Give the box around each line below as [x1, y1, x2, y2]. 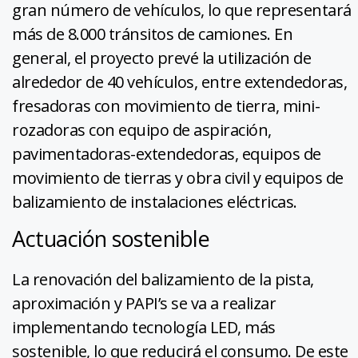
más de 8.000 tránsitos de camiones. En [12, 22, 292, 45]
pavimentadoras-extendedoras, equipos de [12, 142, 321, 165]
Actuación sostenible [12, 223, 209, 253]
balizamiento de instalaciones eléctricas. [12, 190, 297, 213]
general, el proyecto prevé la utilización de [12, 46, 311, 69]
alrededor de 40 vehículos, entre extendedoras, [12, 70, 347, 93]
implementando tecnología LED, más [12, 316, 276, 338]
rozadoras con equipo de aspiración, [12, 118, 272, 141]
